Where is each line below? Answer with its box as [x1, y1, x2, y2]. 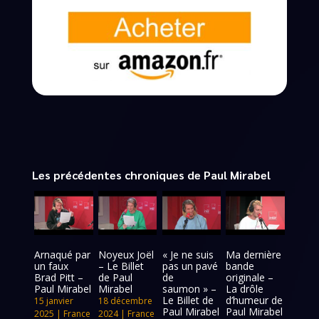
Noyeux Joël [98, 248, 154, 262]
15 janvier [34, 295, 74, 308]
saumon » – [162, 282, 216, 296]
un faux [34, 259, 69, 273]
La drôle [226, 282, 264, 296]
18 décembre [98, 295, 152, 308]
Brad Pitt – [34, 271, 84, 285]
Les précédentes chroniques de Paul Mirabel [31, 167, 271, 183]
